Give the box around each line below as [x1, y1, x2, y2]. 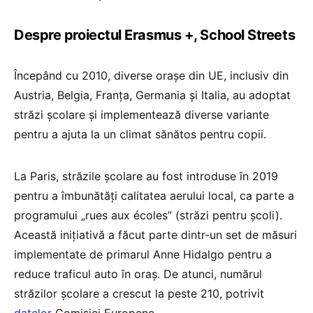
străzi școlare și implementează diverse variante [14, 108, 269, 122]
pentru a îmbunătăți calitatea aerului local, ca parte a [14, 189, 294, 203]
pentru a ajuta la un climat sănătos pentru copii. [14, 127, 266, 142]
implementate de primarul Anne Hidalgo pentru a [14, 247, 272, 262]
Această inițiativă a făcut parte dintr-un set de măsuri [14, 228, 297, 242]
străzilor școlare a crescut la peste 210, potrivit [14, 286, 264, 301]
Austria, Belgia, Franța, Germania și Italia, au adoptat [14, 88, 291, 103]
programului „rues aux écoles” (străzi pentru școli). [14, 208, 282, 223]
